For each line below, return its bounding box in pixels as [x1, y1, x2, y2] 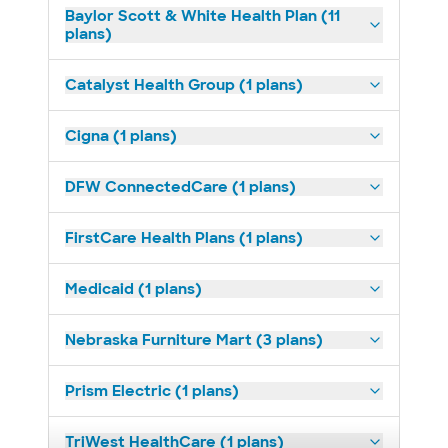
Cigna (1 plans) [65, 126, 177, 146]
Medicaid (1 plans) [65, 279, 202, 299]
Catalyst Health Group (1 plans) [65, 75, 303, 95]
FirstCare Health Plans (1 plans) [65, 228, 303, 248]
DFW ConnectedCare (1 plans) [65, 177, 296, 197]
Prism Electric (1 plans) [65, 381, 239, 401]
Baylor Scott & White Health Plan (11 [65, 6, 340, 26]
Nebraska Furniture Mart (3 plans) [65, 330, 323, 350]
